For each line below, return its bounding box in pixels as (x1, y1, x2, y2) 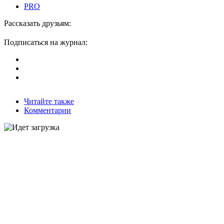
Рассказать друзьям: (4, 19, 71, 28)
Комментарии (24, 106, 71, 115)
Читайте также (24, 97, 74, 106)
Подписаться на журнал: (4, 38, 87, 47)
